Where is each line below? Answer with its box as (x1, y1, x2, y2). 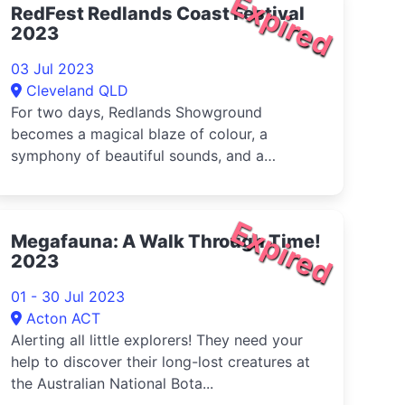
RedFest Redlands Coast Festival (11, 3, 305, 24)
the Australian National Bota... (11, 374, 213, 392)
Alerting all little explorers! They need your (11, 331, 303, 349)
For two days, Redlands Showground (11, 103, 262, 121)
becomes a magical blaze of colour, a (11, 125, 268, 143)
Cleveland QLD (26, 81, 128, 99)
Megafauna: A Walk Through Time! (11, 231, 321, 252)
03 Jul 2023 (11, 60, 94, 78)
